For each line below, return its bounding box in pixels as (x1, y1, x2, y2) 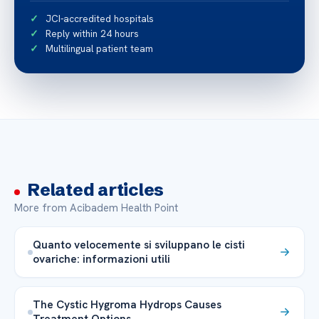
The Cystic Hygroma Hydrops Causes (33, 297, 221, 313)
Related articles (27, 179, 164, 201)
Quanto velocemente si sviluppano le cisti (33, 237, 245, 253)
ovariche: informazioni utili (33, 251, 170, 267)
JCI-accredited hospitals (46, 12, 154, 26)
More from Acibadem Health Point (14, 201, 178, 216)
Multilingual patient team (46, 42, 153, 56)
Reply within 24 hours (46, 27, 139, 41)
